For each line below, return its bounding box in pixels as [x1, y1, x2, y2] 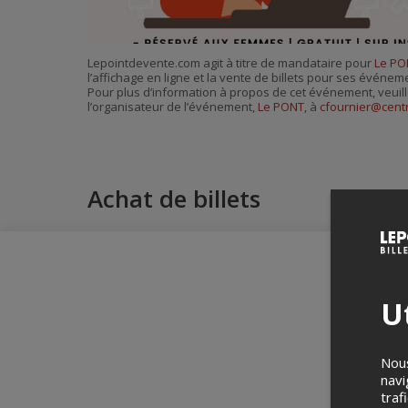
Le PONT [258, 98, 304, 116]
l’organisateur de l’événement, [87, 98, 258, 116]
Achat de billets [87, 182, 260, 215]
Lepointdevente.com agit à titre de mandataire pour [87, 55, 374, 72]
